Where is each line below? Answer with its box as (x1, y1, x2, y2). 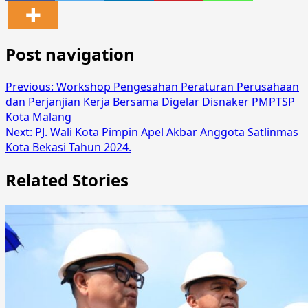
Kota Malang (5, 109, 71, 124)
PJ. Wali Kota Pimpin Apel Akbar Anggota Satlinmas (35, 124, 298, 140)
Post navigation (5, 42, 135, 65)
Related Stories (5, 168, 129, 191)
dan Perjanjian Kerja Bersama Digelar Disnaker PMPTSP (5, 93, 295, 109)
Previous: (5, 78, 56, 94)
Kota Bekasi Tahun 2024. (5, 139, 131, 155)
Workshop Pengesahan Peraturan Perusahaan (56, 78, 299, 94)
